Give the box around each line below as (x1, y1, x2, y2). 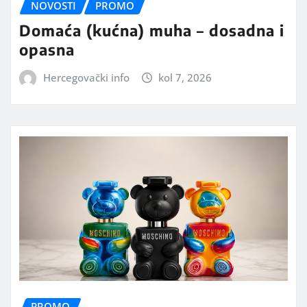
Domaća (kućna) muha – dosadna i (19, 21, 284, 40)
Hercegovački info (42, 71, 130, 85)
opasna (19, 40, 75, 60)
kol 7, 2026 (158, 71, 212, 85)
